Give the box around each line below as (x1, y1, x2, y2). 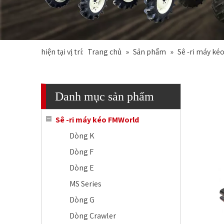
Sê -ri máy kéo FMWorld (55, 114, 139, 125)
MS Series (69, 178, 101, 189)
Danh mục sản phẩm (55, 90, 154, 103)
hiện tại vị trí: (41, 46, 83, 57)
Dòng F (69, 146, 93, 157)
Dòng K (69, 130, 94, 141)
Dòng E (69, 162, 94, 173)
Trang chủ (87, 46, 121, 57)
